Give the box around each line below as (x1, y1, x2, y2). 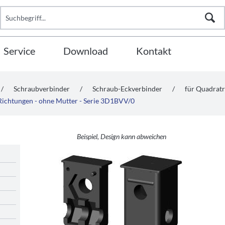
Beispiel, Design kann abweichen (77, 132, 167, 141)
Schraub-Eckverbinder (92, 84, 162, 93)
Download (63, 45, 108, 57)
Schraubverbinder (14, 84, 70, 93)
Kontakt (136, 45, 171, 57)
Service (4, 45, 35, 57)
